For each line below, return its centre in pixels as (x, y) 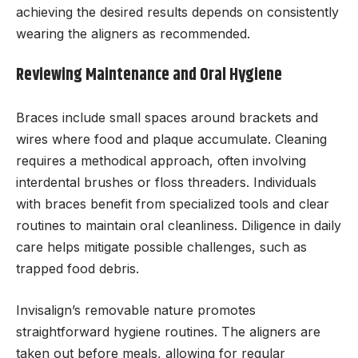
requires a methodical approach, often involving (161, 160)
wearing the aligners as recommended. (133, 33)
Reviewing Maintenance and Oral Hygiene (149, 76)
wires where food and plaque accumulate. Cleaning (171, 139)
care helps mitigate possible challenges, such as (161, 247)
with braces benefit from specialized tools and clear (173, 203)
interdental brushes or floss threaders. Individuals (166, 182)
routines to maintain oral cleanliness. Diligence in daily (179, 225)
